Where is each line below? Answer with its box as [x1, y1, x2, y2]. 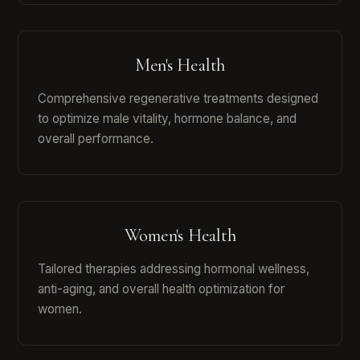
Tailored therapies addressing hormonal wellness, [38, 261, 309, 277]
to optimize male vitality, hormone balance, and [38, 111, 297, 127]
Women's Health [124, 224, 236, 247]
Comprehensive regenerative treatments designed [38, 91, 318, 107]
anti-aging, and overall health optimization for [38, 281, 284, 297]
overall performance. [38, 131, 153, 147]
